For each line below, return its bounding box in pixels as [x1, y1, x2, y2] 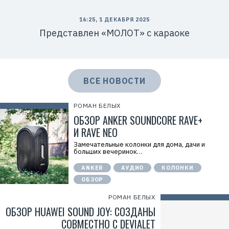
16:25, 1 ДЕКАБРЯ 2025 [79, 16, 150, 23]
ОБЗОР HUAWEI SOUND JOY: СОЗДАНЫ [5, 204, 155, 219]
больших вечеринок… [74, 147, 143, 156]
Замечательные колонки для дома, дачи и [74, 140, 205, 149]
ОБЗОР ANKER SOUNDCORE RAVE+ [74, 112, 203, 128]
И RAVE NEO [74, 125, 118, 140]
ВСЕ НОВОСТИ [83, 76, 146, 86]
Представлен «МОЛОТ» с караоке [39, 27, 190, 39]
